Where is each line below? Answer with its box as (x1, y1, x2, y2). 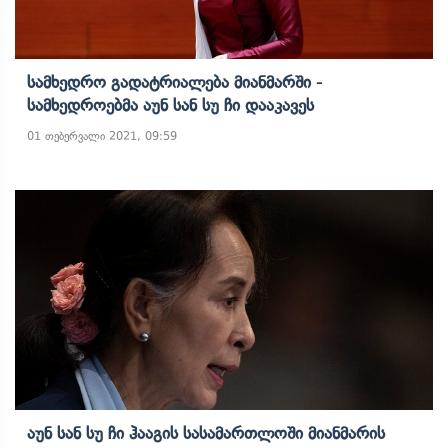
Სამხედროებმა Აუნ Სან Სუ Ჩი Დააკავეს (27, 95, 314, 115)
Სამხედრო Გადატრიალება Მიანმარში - (27, 72, 322, 92)
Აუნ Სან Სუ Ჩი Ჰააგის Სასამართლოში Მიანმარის (27, 423, 385, 443)
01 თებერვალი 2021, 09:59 (27, 129, 177, 143)
